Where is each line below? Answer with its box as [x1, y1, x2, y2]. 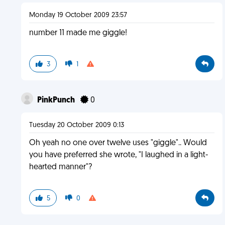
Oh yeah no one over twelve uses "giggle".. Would [29, 139, 207, 147]
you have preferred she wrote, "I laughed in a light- [29, 151, 208, 159]
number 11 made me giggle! [29, 29, 127, 37]
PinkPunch [37, 96, 76, 104]
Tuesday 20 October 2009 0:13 [29, 122, 124, 129]
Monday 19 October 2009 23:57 [29, 12, 127, 19]
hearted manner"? [29, 163, 92, 171]
